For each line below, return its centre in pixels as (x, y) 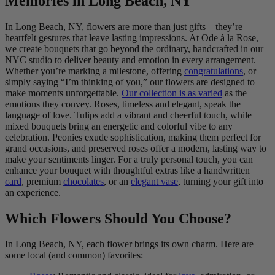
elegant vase (154, 181)
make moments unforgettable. (63, 93)
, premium (42, 181)
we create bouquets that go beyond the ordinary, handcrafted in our (134, 48)
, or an (117, 181)
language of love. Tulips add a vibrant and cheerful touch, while (128, 115)
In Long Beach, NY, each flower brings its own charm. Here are (129, 244)
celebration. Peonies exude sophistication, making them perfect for (133, 137)
